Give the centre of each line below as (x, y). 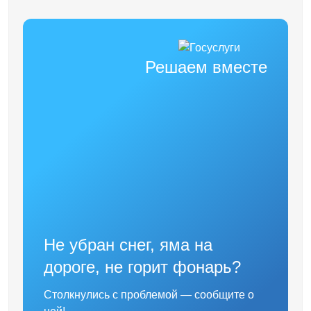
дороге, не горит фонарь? (142, 267)
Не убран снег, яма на (128, 245)
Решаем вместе (206, 67)
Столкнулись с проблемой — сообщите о (149, 295)
